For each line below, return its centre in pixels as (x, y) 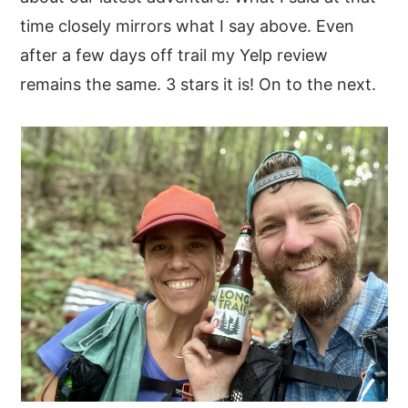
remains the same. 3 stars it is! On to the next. (199, 84)
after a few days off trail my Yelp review (174, 55)
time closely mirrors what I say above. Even (188, 26)
